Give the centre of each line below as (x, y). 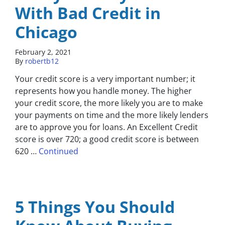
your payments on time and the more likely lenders (112, 115)
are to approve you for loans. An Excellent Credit (106, 127)
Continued (59, 151)
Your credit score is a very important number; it (105, 79)
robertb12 (42, 61)
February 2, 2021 (43, 52)
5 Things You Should (95, 207)
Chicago (46, 32)
